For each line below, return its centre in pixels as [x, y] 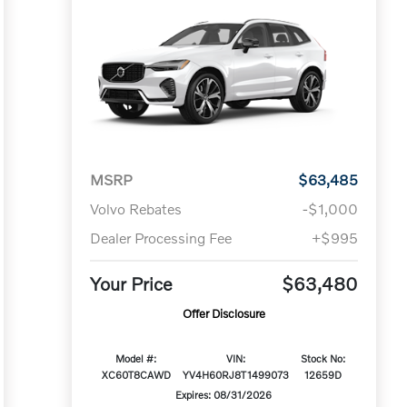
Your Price [131, 284]
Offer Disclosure [223, 314]
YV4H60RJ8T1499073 [235, 375]
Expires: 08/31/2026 [224, 395]
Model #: [136, 358]
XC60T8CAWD [136, 375]
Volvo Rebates [135, 209]
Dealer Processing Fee [160, 238]
